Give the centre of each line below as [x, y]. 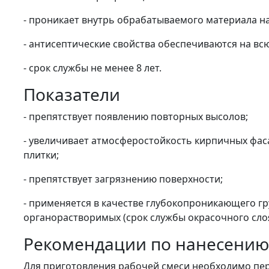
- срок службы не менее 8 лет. [92, 68]
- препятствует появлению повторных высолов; [135, 116]
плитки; [41, 155]
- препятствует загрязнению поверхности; [123, 179]
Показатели [71, 94]
